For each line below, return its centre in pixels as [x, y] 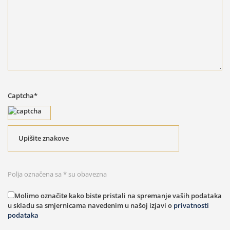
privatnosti [191, 205]
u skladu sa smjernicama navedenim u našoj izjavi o [91, 205]
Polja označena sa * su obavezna [57, 174]
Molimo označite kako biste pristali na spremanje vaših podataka [118, 195]
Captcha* [23, 95]
